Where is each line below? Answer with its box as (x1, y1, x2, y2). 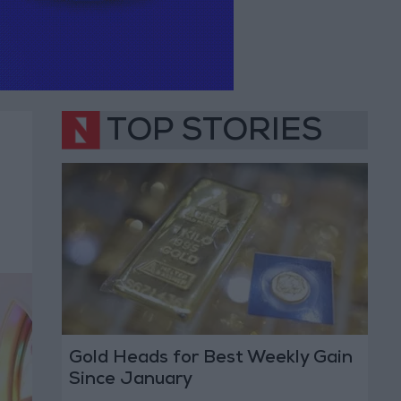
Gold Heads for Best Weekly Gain (68, 350, 353, 369)
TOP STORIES (107, 117, 322, 150)
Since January (68, 371, 192, 390)
